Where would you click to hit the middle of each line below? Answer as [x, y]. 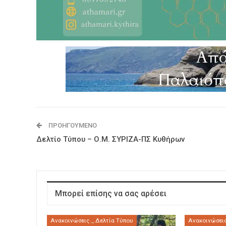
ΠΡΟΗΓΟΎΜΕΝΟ [72, 125]
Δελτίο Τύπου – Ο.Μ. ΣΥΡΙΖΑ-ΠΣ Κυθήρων [110, 139]
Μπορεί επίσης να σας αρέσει [111, 193]
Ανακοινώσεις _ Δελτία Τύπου [92, 221]
